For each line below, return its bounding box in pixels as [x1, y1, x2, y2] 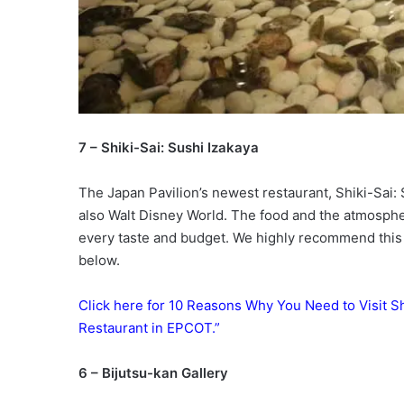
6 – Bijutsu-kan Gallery [78, 364, 228, 382]
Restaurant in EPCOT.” [78, 319, 220, 337]
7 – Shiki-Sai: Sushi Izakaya [78, 139, 259, 157]
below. [78, 252, 120, 270]
